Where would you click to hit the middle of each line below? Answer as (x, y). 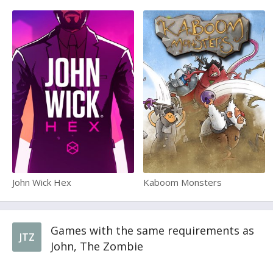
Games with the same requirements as (152, 230)
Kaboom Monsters (183, 182)
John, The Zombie (97, 246)
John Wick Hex (42, 182)
